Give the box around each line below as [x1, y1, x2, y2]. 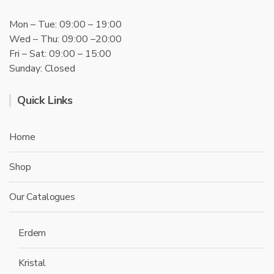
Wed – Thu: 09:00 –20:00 [9, 32, 122, 46]
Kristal [18, 256, 46, 270]
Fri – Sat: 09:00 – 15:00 [9, 47, 111, 61]
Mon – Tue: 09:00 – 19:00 [9, 18, 122, 31]
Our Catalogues [9, 190, 75, 204]
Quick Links [17, 93, 73, 108]
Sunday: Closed [9, 62, 75, 75]
